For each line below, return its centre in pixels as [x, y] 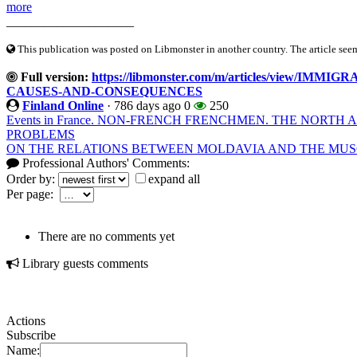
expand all [174, 178]
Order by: [32, 178]
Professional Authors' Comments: [104, 163]
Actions [26, 320]
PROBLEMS [41, 134]
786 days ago [147, 105]
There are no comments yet [106, 236]
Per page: [33, 194]
